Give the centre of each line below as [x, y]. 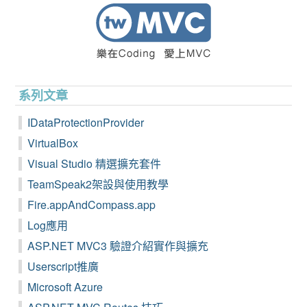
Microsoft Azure [65, 287]
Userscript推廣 [63, 267]
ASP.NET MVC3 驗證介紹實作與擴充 [118, 246]
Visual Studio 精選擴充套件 [95, 164]
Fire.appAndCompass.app [92, 205]
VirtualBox [53, 143]
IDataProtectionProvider [86, 123]
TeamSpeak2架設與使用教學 [98, 184]
